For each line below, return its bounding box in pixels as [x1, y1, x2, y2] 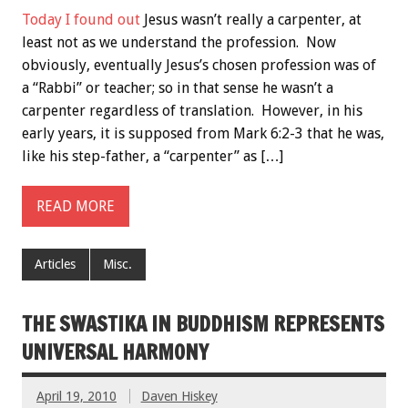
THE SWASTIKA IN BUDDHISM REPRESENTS [22, 309, 384, 338]
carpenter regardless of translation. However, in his [22, 102, 362, 120]
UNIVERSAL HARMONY [22, 337, 209, 366]
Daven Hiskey [140, 388, 218, 403]
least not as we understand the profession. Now [22, 34, 336, 52]
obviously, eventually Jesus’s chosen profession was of [22, 56, 376, 75]
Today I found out [22, 11, 140, 29]
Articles [35, 257, 76, 272]
